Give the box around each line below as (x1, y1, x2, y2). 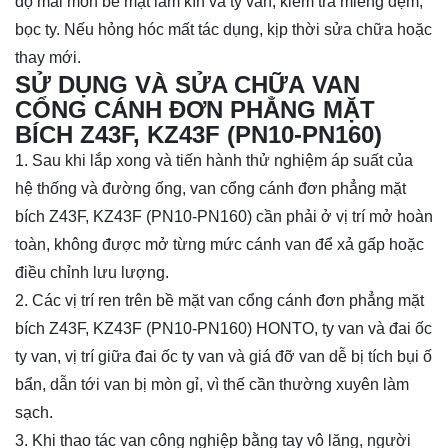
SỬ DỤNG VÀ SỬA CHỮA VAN (15, 71, 360, 99)
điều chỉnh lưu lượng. (15, 264, 169, 282)
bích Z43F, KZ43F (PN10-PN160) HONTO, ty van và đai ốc (15, 320, 432, 338)
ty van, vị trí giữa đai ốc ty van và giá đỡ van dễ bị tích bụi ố (15, 348, 432, 366)
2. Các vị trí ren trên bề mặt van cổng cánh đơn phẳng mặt (15, 292, 424, 310)
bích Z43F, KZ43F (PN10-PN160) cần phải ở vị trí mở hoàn (15, 208, 433, 226)
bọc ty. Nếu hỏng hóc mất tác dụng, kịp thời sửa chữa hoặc (15, 21, 432, 39)
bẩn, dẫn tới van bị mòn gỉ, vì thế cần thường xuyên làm (15, 376, 409, 394)
